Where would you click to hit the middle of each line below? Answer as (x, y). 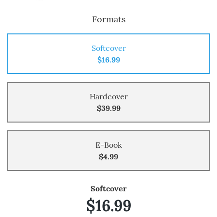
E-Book (108, 145)
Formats (108, 19)
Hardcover (108, 96)
